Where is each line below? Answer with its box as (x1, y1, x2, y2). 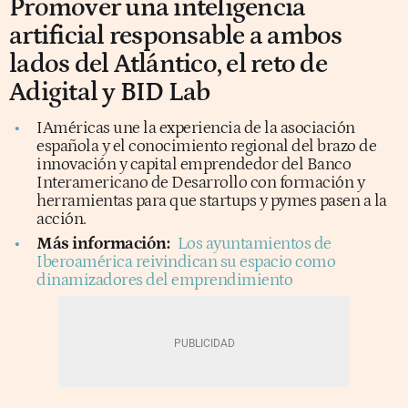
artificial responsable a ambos (9, 20, 342, 51)
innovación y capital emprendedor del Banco (36, 154, 351, 174)
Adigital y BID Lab (9, 76, 210, 107)
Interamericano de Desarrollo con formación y (36, 172, 364, 192)
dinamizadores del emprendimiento (36, 270, 292, 290)
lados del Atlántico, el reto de (9, 48, 327, 79)
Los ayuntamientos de (177, 233, 331, 253)
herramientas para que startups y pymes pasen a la (36, 190, 387, 210)
